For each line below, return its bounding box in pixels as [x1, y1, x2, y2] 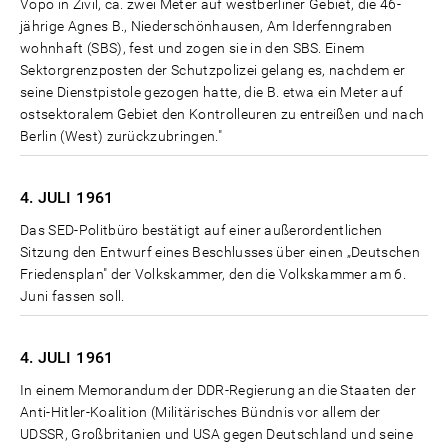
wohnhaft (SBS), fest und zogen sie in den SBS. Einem [20, 40, 365, 57]
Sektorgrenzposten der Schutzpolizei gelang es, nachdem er [20, 62, 406, 79]
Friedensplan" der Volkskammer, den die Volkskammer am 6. [20, 266, 407, 283]
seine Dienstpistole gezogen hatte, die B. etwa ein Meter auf [20, 84, 404, 101]
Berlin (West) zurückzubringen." [20, 128, 222, 145]
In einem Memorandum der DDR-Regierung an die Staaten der [20, 382, 417, 399]
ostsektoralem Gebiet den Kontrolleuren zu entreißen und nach [20, 106, 425, 123]
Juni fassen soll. [20, 288, 125, 305]
